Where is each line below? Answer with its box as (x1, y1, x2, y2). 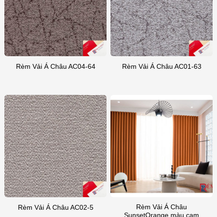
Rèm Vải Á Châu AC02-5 (17, 203, 93, 211)
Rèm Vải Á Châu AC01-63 (122, 63, 201, 70)
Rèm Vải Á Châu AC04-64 (15, 63, 95, 70)
